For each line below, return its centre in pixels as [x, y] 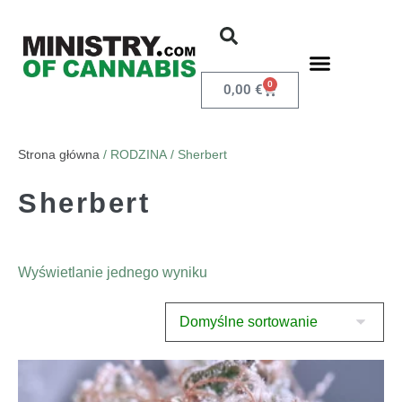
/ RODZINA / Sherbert [163, 154]
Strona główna [59, 154]
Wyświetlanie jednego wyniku [113, 272]
